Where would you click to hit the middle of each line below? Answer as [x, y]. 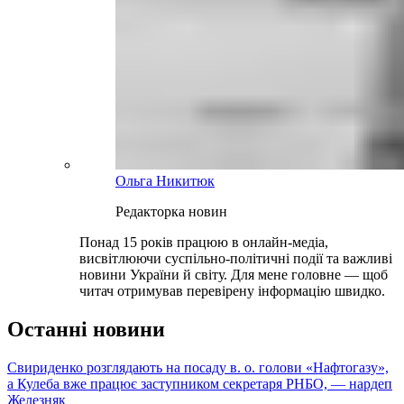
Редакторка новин [171, 212]
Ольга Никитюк [165, 181]
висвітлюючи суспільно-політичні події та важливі [236, 259]
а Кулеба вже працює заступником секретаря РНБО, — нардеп [200, 384]
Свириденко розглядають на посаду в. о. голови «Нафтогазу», [198, 368]
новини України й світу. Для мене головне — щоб [234, 275]
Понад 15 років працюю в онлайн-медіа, [204, 243]
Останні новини [86, 330]
